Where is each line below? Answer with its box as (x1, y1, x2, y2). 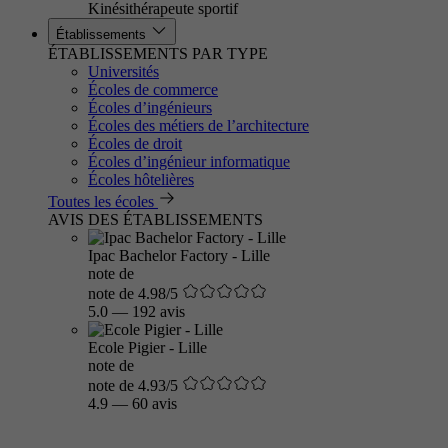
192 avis (132, 303, 185, 320)
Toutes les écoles (48, 193, 154, 210)
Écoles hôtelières (88, 171, 194, 188)
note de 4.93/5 (88, 377, 178, 394)
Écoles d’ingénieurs (88, 99, 212, 116)
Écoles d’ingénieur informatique (88, 153, 290, 170)
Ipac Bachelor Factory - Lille (88, 247, 270, 264)
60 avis (132, 395, 177, 412)
